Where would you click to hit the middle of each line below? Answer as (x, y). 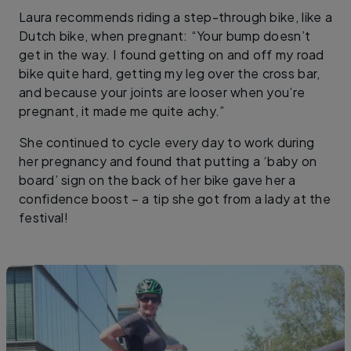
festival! (43, 217)
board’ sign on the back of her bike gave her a (157, 179)
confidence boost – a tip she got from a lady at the (175, 198)
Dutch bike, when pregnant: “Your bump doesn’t (165, 35)
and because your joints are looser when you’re (162, 92)
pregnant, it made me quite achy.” (122, 110)
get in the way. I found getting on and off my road (172, 54)
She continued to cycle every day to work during (167, 142)
